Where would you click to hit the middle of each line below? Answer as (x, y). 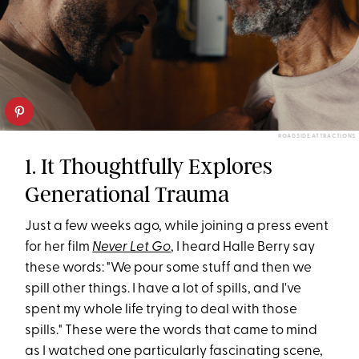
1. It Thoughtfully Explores (149, 167)
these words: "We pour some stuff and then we (169, 268)
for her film (59, 248)
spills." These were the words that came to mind (171, 331)
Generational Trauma (127, 195)
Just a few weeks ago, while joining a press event (177, 227)
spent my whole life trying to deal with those (161, 310)
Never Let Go (132, 248)
